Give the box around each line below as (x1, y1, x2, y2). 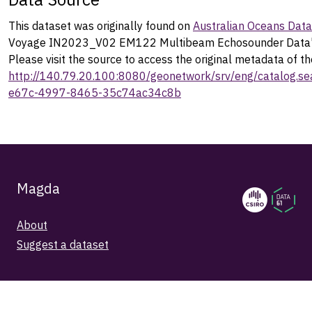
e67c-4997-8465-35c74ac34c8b (8, 85, 181, 100)
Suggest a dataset (17, 237, 109, 251)
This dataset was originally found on (8, 18, 193, 33)
